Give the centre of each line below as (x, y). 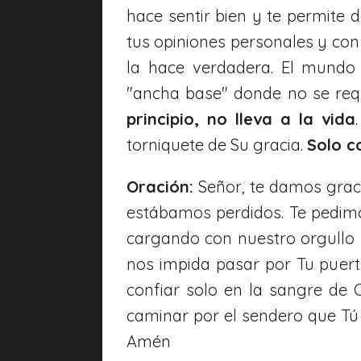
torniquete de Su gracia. (217, 144)
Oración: (160, 186)
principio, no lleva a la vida (241, 118)
